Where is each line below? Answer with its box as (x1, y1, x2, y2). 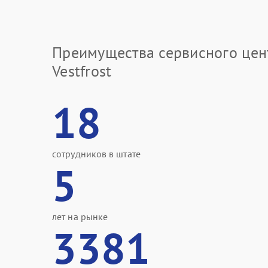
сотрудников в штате (52, 148, 141, 160)
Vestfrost (52, 61, 112, 81)
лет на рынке (52, 211, 108, 223)
